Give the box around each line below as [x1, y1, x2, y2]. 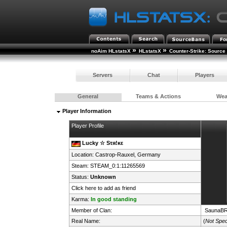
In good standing [90, 196, 137, 203]
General [78, 93, 99, 100]
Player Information [60, 108, 111, 115]
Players [195, 71, 214, 78]
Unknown [90, 174, 116, 180]
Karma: [71, 196, 91, 203]
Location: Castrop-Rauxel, [71, 152, 137, 158]
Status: [71, 174, 90, 180]
